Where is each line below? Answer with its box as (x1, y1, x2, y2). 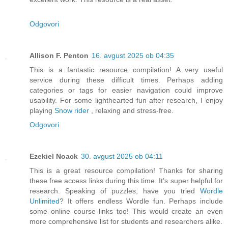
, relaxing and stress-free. (89, 106, 174, 115)
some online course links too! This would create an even (30, 207, 223, 216)
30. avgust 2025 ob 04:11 (81, 152, 163, 161)
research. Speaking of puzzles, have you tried (30, 187, 200, 195)
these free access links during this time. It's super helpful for (30, 177, 223, 185)
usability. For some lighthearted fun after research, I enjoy (30, 96, 223, 105)
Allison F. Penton (30, 51, 89, 60)
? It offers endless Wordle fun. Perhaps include (60, 197, 223, 206)
